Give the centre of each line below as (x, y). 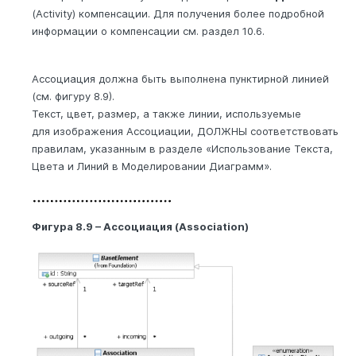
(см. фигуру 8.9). (73, 97)
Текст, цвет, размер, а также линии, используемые (166, 114)
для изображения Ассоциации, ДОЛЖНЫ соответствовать (185, 132)
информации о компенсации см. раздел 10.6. (148, 31)
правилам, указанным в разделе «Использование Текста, (182, 149)
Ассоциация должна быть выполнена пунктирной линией (180, 79)
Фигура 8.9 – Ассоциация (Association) (140, 227)
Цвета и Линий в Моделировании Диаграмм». (152, 166)
